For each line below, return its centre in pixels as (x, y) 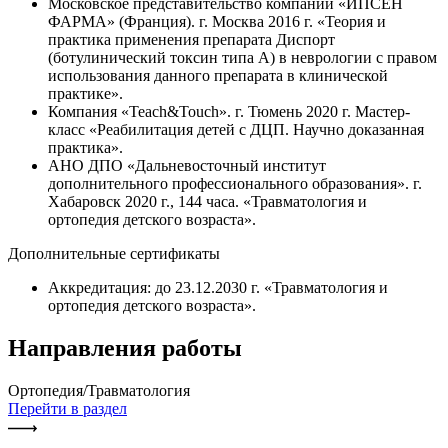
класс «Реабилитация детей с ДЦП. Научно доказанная (236, 129)
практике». (85, 93)
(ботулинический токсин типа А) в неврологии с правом (242, 57)
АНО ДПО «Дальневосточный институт (187, 165)
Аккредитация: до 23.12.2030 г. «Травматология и (218, 287)
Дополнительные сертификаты (114, 253)
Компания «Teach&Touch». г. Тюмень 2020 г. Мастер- (229, 111)
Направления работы (125, 347)
